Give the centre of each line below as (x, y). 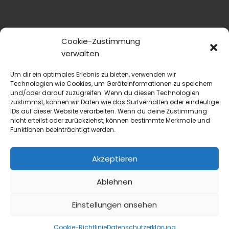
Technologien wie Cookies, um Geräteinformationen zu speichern (111, 84)
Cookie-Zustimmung (101, 41)
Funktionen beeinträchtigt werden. (63, 130)
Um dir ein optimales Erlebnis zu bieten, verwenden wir (93, 74)
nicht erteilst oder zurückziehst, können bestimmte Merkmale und (110, 120)
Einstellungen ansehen (114, 204)
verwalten (80, 53)
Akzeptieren (114, 158)
